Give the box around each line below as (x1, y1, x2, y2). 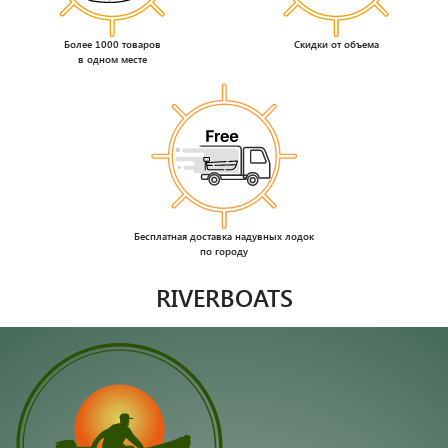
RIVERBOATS (155, 280, 293, 313)
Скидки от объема (293, 37, 379, 52)
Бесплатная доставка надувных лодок (134, 228, 314, 243)
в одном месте (77, 52, 147, 67)
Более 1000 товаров (63, 37, 161, 52)
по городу (200, 243, 248, 258)
